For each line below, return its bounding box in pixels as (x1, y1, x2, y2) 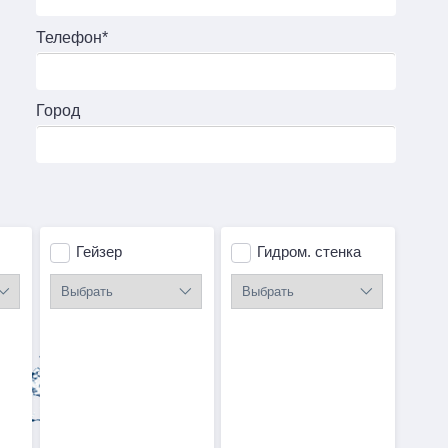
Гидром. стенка (256, 243, 361, 261)
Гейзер (75, 243, 122, 261)
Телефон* (36, 28, 109, 46)
